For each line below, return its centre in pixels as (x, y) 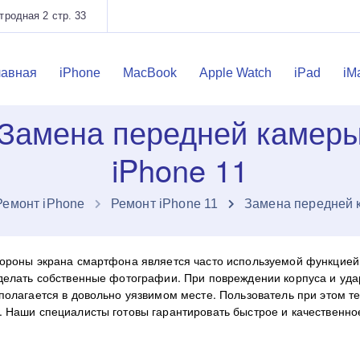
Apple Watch (235, 73)
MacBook (149, 73)
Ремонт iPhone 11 (164, 204)
